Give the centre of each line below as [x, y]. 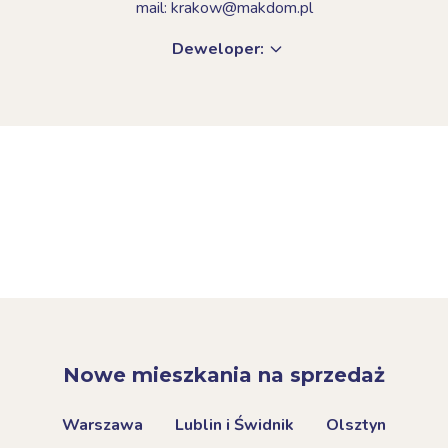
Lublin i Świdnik [234, 425]
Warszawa [102, 425]
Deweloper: [218, 48]
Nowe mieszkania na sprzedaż [224, 375]
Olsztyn [356, 425]
